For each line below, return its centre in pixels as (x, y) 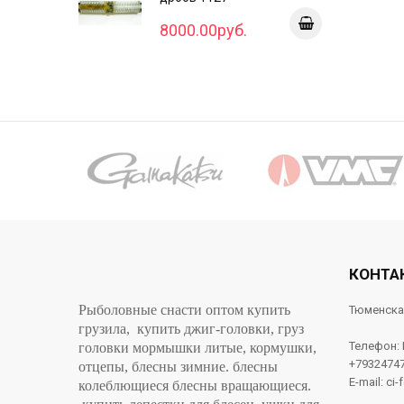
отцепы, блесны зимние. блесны (178, 367)
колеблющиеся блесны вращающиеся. (195, 386)
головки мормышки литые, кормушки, (197, 348)
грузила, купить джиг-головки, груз (191, 329)
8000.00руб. (203, 30)
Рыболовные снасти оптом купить (184, 310)
